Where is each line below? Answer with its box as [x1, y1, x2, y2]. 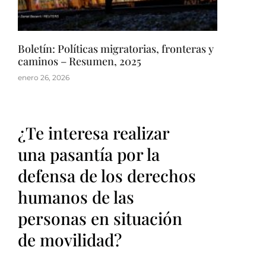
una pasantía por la [18, 143, 160, 166]
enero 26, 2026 [18, 73, 69, 83]
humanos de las [18, 186, 134, 208]
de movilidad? [18, 229, 122, 251]
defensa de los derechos [18, 164, 196, 187]
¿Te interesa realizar [18, 122, 169, 144]
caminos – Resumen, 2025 [18, 54, 141, 69]
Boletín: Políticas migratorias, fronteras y [18, 42, 214, 56]
